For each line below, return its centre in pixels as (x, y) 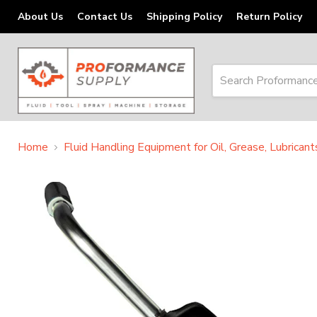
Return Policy (269, 17)
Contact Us (105, 17)
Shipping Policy (184, 17)
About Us (40, 17)
